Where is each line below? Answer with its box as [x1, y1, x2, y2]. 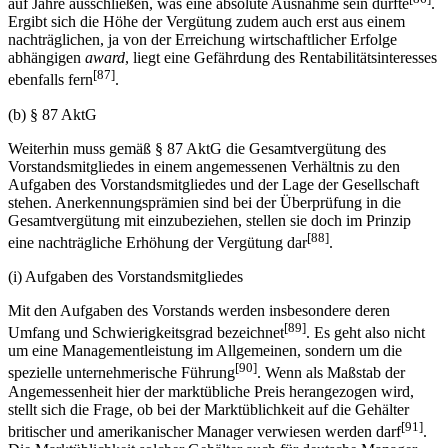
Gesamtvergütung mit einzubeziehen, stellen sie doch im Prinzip [8, 211, 411, 229]
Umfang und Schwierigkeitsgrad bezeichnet [8, 324, 284, 342]
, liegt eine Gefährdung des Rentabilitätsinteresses [125, 49, 437, 67]
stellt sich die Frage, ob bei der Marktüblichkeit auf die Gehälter [8, 400, 409, 418]
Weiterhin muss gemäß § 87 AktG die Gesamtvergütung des [8, 139, 386, 157]
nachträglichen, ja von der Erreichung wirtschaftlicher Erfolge [8, 31, 397, 49]
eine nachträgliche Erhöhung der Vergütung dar [8, 233, 307, 251]
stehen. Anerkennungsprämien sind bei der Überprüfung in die [8, 193, 401, 211]
